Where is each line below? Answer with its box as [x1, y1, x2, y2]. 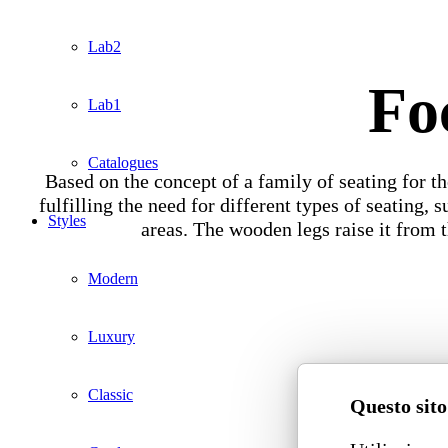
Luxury [88, 328, 135, 345]
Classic [88, 386, 133, 403]
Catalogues [88, 154, 158, 171]
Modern [88, 270, 138, 287]
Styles [48, 212, 86, 229]
